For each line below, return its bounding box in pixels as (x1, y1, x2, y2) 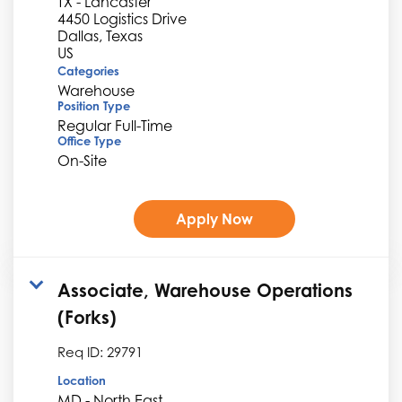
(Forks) (57, 305, 117, 328)
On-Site (57, 151, 107, 170)
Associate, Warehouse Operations (57, 278, 353, 301)
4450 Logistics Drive (57, 9, 187, 28)
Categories (57, 63, 119, 78)
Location (57, 372, 106, 388)
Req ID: (57, 343, 107, 360)
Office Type (57, 133, 121, 148)
